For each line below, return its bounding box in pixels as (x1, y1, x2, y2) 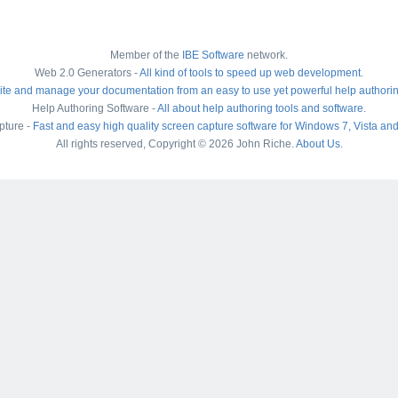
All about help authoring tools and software (157, 102, 363, 115)
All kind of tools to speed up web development (139, 67, 361, 80)
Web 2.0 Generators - (35, 67, 139, 80)
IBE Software (182, 49, 244, 62)
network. (244, 49, 288, 62)
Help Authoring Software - (32, 102, 157, 115)
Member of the (110, 49, 182, 62)
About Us (295, 138, 340, 151)
